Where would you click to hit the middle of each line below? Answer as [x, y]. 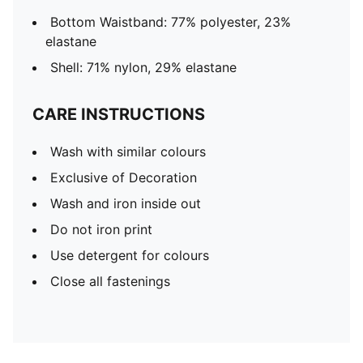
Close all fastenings [110, 281]
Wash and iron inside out [126, 203]
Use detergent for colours [130, 255]
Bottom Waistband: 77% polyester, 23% [171, 22]
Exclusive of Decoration [124, 177]
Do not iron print [101, 229]
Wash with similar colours [128, 152]
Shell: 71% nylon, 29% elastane [143, 67]
